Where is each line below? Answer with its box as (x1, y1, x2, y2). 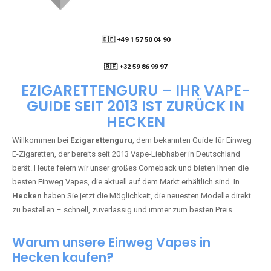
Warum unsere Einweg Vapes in (12, 237, 211, 254)
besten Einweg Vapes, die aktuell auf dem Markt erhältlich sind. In (12, 180, 240, 189)
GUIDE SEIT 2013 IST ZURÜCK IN (27, 99, 244, 119)
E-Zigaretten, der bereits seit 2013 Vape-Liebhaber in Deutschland (12, 152, 240, 162)
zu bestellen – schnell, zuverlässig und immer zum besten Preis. (12, 208, 234, 217)
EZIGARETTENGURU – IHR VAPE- (21, 83, 250, 103)
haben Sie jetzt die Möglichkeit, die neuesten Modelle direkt (42, 194, 251, 203)
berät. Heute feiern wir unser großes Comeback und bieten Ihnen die (12, 166, 249, 175)
